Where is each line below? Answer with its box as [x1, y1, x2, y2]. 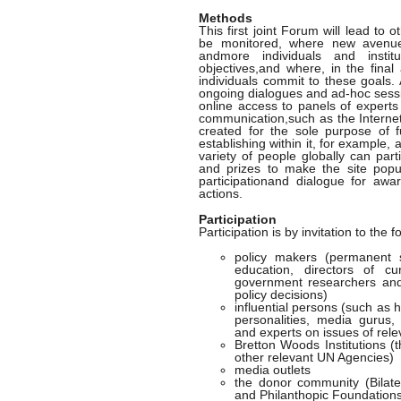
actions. [199, 186, 243, 201]
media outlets [235, 363, 311, 378]
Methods [199, 11, 252, 26]
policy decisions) [235, 287, 328, 303]
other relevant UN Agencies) [235, 350, 394, 365]
